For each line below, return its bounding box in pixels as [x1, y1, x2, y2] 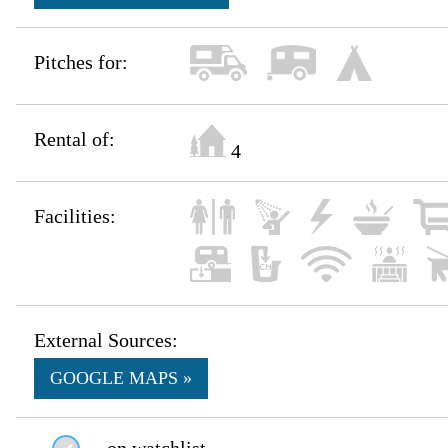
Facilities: [34, 205, 117, 228]
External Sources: [34, 329, 179, 352]
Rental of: [34, 128, 116, 151]
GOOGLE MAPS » [50, 368, 193, 389]
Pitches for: [34, 51, 129, 74]
